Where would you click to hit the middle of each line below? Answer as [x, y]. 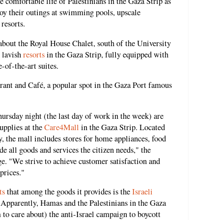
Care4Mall [62, 127]
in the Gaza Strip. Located [122, 127]
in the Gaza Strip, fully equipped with [107, 54]
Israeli [142, 192]
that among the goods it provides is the [69, 192]
